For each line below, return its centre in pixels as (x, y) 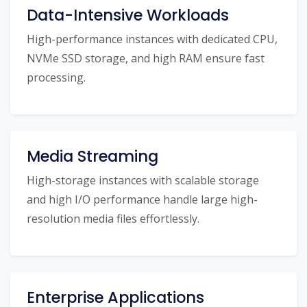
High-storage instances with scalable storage (143, 181)
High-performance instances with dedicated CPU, (152, 39)
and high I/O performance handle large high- (142, 200)
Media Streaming (93, 157)
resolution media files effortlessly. (113, 219)
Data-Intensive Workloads (128, 15)
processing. (56, 78)
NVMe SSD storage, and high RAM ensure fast (146, 59)
